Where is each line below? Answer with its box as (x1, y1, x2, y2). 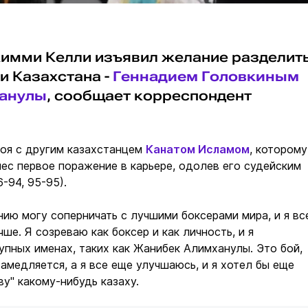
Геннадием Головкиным (113, 68, 299, 85)
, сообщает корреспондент (47, 87, 252, 104)
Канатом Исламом (146, 142, 250, 157)
